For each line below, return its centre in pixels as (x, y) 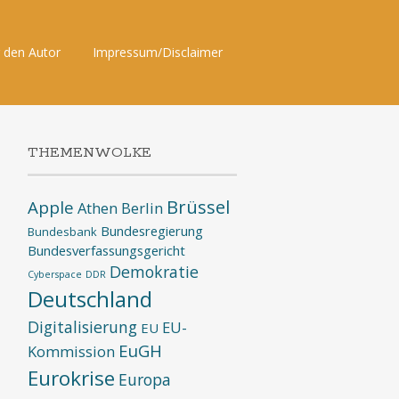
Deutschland (90, 299)
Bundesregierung (151, 231)
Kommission (71, 351)
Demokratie (154, 272)
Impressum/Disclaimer (158, 52)
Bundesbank (62, 232)
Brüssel (198, 207)
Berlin (142, 208)
